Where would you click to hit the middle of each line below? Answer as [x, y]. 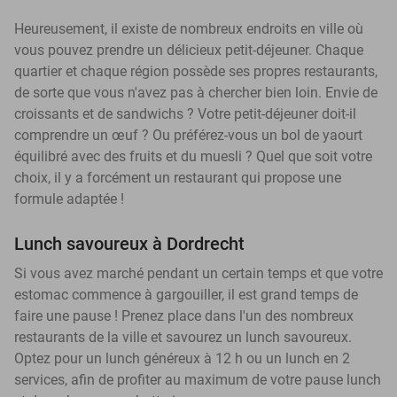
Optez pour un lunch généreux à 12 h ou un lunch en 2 [182, 359]
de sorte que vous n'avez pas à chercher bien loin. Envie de [196, 93]
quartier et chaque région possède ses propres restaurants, [196, 72]
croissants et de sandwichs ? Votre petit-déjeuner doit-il [185, 114]
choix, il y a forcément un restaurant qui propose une [178, 178]
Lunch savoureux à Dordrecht [129, 244]
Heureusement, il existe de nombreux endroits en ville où [189, 29]
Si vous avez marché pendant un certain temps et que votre [198, 274]
